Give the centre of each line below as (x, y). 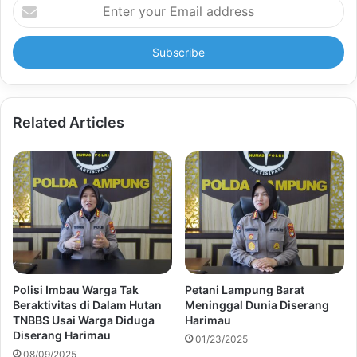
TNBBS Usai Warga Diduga (84, 320)
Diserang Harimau (62, 335)
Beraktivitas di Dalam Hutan (87, 304)
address (32, 52)
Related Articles (69, 122)
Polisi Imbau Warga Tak (76, 289)
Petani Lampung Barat (245, 289)
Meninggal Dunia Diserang (257, 304)
